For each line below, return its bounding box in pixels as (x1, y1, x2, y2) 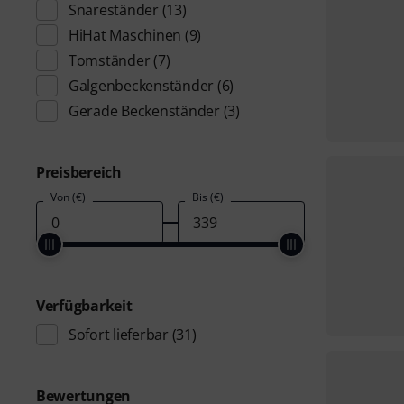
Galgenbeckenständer (69, 76, 215, 96)
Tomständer (69, 50, 151, 70)
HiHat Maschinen (69, 25, 182, 45)
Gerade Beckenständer (69, 101, 220, 121)
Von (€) (50, 189, 86, 205)
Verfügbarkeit (36, 296, 133, 316)
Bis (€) (191, 189, 224, 205)
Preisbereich (36, 162, 122, 182)
